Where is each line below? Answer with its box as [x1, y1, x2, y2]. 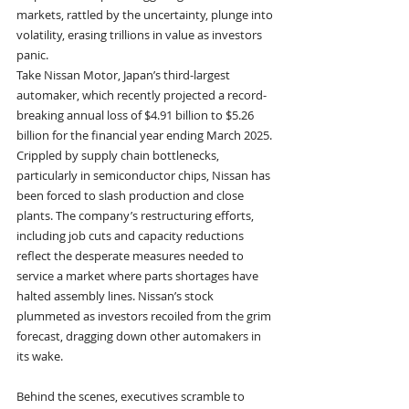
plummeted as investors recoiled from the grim [16, 307, 274, 324]
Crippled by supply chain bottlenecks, [16, 146, 222, 163]
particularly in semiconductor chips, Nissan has [16, 166, 273, 184]
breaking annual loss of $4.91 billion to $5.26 [16, 106, 257, 123]
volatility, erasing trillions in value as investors [16, 26, 265, 43]
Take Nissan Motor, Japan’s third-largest [16, 66, 233, 83]
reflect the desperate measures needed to [16, 246, 246, 264]
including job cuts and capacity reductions [16, 226, 246, 244]
